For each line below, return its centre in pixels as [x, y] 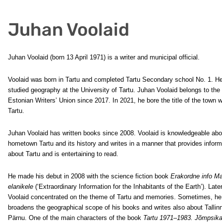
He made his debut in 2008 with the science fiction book [89, 176]
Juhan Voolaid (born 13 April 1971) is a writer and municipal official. [104, 57]
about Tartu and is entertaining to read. [63, 154]
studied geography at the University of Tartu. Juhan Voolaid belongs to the [114, 90]
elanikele [21, 187]
